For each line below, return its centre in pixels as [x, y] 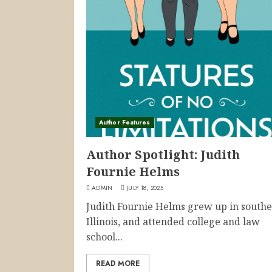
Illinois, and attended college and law [173, 222]
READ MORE [118, 263]
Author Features [125, 122]
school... [104, 237]
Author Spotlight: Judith [163, 155]
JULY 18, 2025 [145, 188]
